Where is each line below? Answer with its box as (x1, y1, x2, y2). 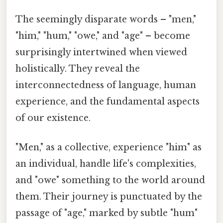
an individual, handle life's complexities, (15, 158, 196, 170)
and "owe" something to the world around (15, 175, 205, 186)
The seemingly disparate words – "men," (15, 14, 196, 25)
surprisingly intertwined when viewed (15, 47, 187, 58)
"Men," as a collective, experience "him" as (15, 142, 202, 153)
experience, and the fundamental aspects (15, 96, 200, 108)
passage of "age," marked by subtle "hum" (15, 208, 198, 219)
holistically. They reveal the (15, 63, 140, 75)
